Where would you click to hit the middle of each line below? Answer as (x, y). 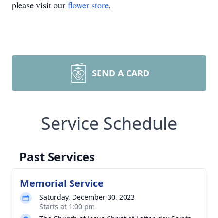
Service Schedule (109, 123)
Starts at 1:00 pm (67, 207)
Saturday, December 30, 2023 (87, 197)
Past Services (57, 156)
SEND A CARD (121, 73)
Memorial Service (62, 183)
